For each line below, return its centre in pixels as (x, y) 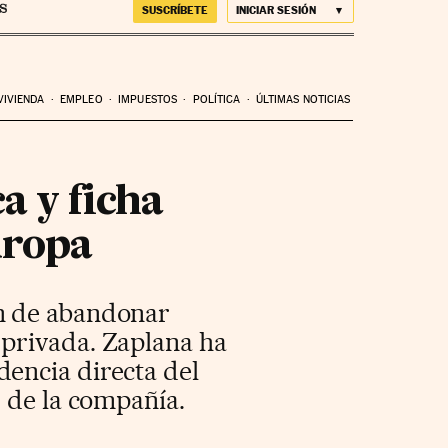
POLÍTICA (216, 99)
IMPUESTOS (148, 99)
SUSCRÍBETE (174, 10)
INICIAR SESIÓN (275, 10)
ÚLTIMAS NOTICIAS (303, 99)
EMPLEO (81, 99)
